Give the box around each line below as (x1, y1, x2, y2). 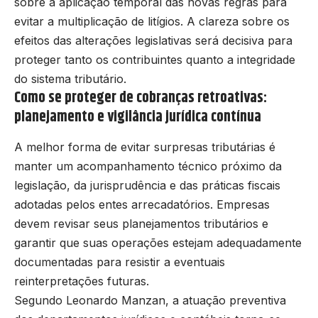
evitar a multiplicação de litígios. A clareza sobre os (14, 13, 290, 28)
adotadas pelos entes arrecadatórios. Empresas (14, 197, 270, 212)
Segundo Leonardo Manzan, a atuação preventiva (14, 293, 286, 308)
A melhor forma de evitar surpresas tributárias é (14, 140, 275, 155)
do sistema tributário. (14, 71, 126, 86)
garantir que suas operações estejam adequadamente (14, 236, 302, 251)
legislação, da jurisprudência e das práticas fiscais (14, 178, 280, 193)
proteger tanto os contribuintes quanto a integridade (14, 52, 295, 67)
